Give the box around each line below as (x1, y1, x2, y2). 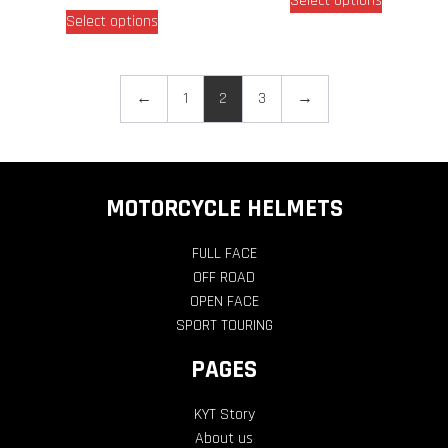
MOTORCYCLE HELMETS (105, 192, 343, 225)
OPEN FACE (189, 290, 259, 312)
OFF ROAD (193, 266, 255, 288)
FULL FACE (191, 242, 257, 264)
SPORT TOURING (175, 314, 273, 336)
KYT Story (193, 403, 255, 425)
